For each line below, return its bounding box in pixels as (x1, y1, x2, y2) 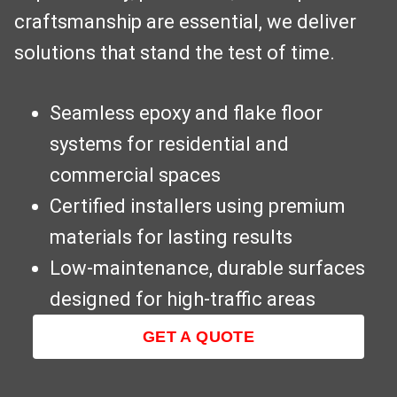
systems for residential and (50, 133, 289, 156)
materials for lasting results (50, 226, 292, 249)
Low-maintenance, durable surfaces (50, 257, 365, 280)
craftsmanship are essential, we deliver (14, 11, 356, 34)
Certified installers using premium (50, 195, 346, 218)
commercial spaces (50, 164, 221, 187)
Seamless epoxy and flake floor (50, 102, 323, 125)
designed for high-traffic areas (50, 288, 315, 311)
